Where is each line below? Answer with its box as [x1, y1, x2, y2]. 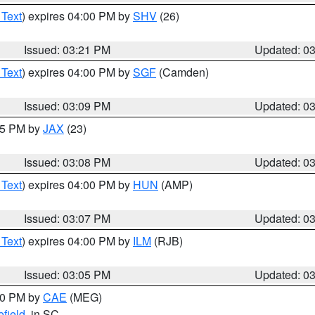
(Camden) [156, 64, 209, 80]
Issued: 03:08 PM [24, 154, 111, 170]
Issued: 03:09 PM [24, 98, 111, 114]
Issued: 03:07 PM [24, 210, 111, 226]
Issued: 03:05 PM [24, 266, 111, 283]
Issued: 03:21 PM [24, 41, 111, 58]
